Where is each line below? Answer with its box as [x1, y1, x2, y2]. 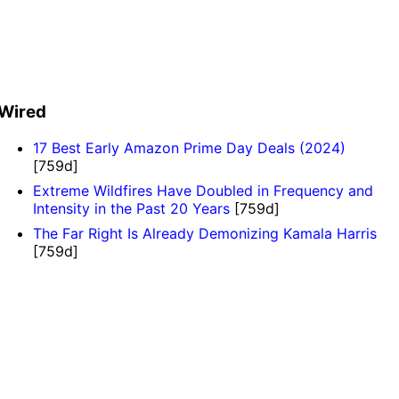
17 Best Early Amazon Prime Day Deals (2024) [33, 138, 346, 157]
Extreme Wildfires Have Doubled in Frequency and [33, 181, 374, 199]
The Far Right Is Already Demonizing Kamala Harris [33, 224, 378, 242]
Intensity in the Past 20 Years [33, 199, 231, 217]
